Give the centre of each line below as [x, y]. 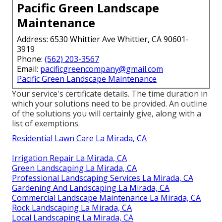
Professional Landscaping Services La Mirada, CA [103, 178]
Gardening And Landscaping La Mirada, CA [91, 188]
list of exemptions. [46, 123]
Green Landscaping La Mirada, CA [74, 168]
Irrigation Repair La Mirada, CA [69, 158]
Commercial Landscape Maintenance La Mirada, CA [106, 197]
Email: [28, 69]
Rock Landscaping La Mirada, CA [72, 207]
